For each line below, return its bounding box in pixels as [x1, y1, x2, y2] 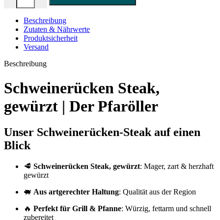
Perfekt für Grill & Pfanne [33, 204, 121, 213]
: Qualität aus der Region [119, 188, 196, 196]
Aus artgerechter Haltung [33, 188, 119, 196]
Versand [24, 43, 49, 52]
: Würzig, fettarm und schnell [121, 204, 211, 213]
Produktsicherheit [24, 34, 78, 43]
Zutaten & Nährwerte [24, 25, 90, 34]
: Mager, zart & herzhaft [140, 162, 214, 171]
